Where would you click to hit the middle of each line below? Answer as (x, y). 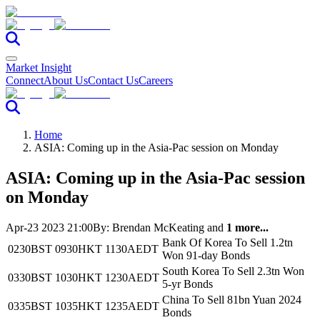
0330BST (30, 277)
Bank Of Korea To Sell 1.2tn (227, 242)
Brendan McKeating (158, 227)
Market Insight (39, 67)
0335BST (30, 306)
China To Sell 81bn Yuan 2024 (232, 299)
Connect (25, 80)
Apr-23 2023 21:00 (49, 227)
